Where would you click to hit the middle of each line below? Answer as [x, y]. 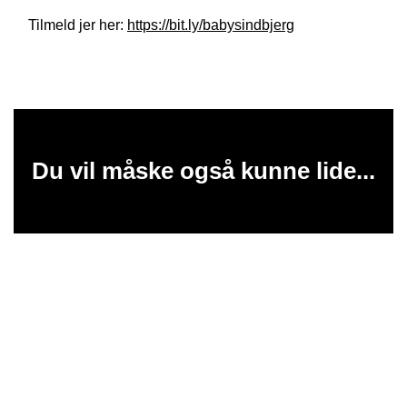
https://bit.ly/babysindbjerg [211, 25]
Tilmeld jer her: [78, 25]
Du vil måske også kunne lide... [203, 171]
